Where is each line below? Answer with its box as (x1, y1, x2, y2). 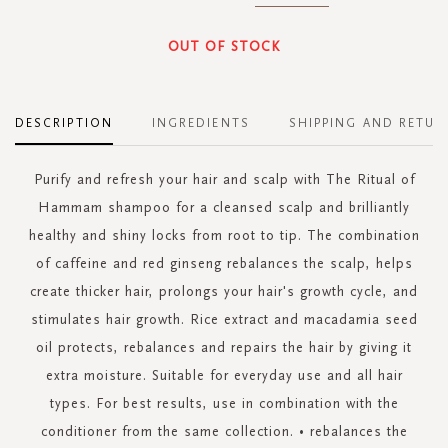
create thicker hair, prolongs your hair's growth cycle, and (30, 282, 418, 300)
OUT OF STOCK (168, 37, 280, 55)
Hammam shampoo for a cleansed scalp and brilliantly (38, 198, 410, 216)
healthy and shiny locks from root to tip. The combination (28, 226, 420, 244)
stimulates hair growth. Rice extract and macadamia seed (30, 310, 418, 328)
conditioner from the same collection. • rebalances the (40, 422, 408, 440)
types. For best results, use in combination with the (49, 394, 399, 412)
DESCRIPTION (15, 115, 113, 130)
